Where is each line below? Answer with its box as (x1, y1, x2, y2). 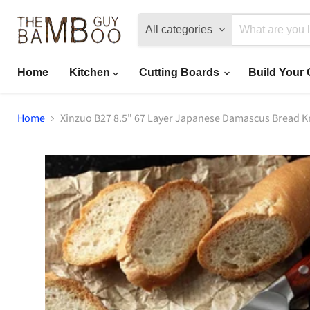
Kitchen (69, 66, 113, 78)
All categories (145, 24, 212, 35)
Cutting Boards (139, 66, 222, 78)
